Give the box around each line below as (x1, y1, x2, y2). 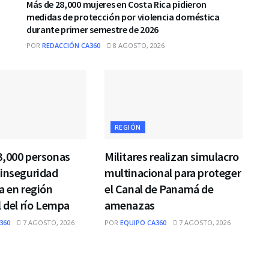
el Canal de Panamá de (104, 181, 214, 196)
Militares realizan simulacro (104, 148, 239, 164)
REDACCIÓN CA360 (42, 40, 100, 50)
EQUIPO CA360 (119, 217, 166, 227)
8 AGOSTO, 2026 (111, 40, 165, 50)
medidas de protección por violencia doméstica (26, 10, 220, 23)
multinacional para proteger (104, 165, 241, 180)
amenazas (104, 197, 155, 213)
